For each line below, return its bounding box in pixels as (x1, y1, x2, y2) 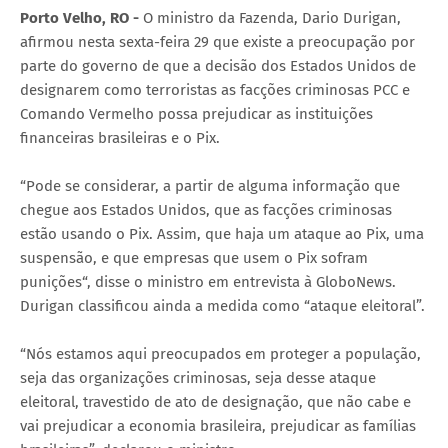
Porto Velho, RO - (20, 8, 143, 27)
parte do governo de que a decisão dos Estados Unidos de (20, 56, 416, 75)
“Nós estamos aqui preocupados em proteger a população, (20, 344, 421, 363)
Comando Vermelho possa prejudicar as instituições (20, 104, 373, 123)
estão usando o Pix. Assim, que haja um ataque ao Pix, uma (20, 224, 424, 243)
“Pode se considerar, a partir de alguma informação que (20, 176, 400, 195)
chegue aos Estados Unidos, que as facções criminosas (20, 200, 392, 219)
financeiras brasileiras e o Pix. (20, 128, 220, 147)
